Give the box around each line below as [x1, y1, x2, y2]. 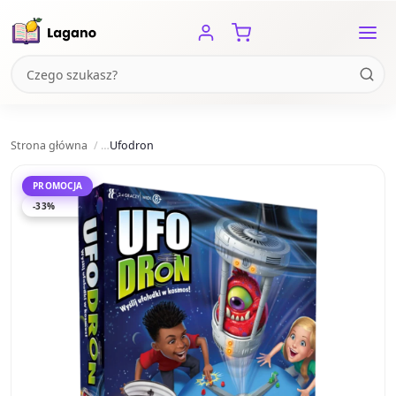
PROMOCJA [33, 179, 82, 193]
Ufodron [110, 138, 154, 154]
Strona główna [11, 138, 88, 154]
